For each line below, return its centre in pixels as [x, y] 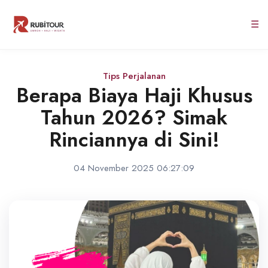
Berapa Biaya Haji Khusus [134, 95]
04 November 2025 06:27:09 [134, 168]
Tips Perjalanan [134, 76]
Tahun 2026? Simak [134, 118]
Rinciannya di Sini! [134, 140]
